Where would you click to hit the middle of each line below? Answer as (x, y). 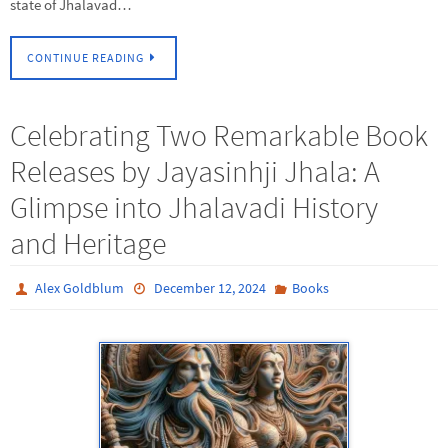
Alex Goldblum (80, 287)
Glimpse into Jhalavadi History (194, 206)
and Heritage (88, 242)
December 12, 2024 (209, 287)
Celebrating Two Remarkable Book (219, 134)
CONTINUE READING (85, 57)
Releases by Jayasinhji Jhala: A (195, 170)
